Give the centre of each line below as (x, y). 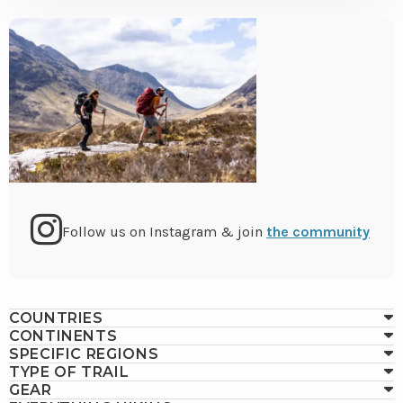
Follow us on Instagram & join (164, 231)
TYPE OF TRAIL (69, 372)
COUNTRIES (56, 318)
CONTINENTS (63, 336)
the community (318, 231)
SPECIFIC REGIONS (84, 354)
